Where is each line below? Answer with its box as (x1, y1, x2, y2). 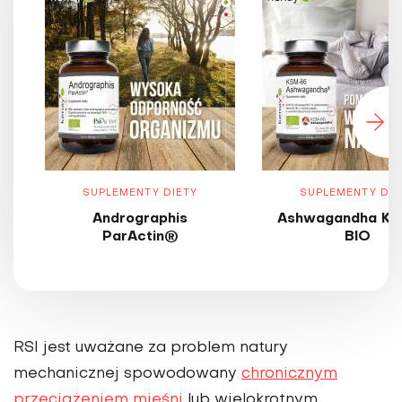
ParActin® (101, 231, 179, 244)
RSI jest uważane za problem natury (13, 341, 288, 356)
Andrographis (92, 213, 188, 226)
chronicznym (241, 367, 337, 382)
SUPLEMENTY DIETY (82, 188, 198, 199)
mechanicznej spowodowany (13, 367, 241, 382)
